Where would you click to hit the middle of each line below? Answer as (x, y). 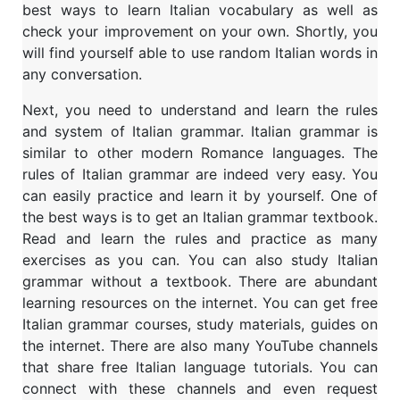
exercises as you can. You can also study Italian (200, 259)
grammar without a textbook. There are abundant (200, 281)
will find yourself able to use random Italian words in (200, 52)
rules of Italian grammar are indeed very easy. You (200, 174)
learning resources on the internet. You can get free (200, 302)
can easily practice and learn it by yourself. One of (200, 195)
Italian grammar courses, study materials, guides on (200, 324)
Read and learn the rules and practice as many (200, 238)
